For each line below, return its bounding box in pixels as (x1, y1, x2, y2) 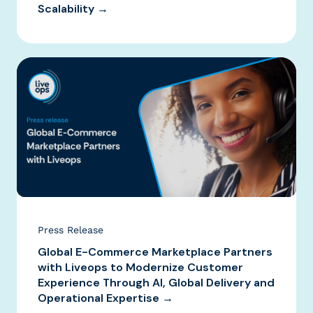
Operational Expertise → (38, 290, 173, 305)
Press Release (38, 224, 103, 235)
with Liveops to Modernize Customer (38, 259, 243, 275)
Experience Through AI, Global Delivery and (38, 275, 275, 290)
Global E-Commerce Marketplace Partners (38, 244, 272, 259)
